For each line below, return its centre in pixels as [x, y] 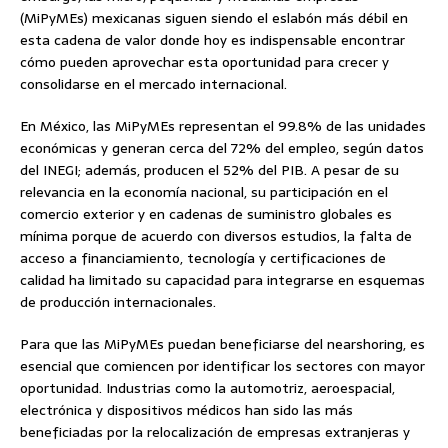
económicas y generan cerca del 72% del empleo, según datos [222, 147]
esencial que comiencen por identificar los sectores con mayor [222, 365]
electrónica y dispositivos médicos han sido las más [186, 409]
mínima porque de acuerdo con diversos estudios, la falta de [216, 235]
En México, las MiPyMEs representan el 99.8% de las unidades [223, 125]
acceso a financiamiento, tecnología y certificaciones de [203, 257]
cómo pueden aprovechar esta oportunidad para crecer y [204, 61]
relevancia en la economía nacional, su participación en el [204, 191]
